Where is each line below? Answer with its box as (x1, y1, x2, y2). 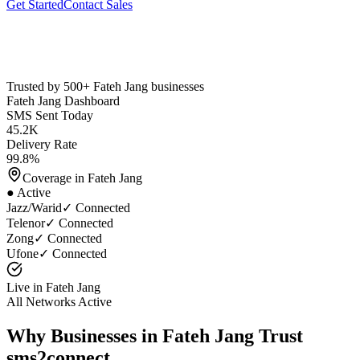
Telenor (6, 215, 45, 230)
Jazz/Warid (6, 200, 62, 215)
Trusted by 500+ (6, 79, 93, 93)
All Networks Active (6, 294, 112, 309)
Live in (6, 280, 46, 294)
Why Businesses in (6, 325, 162, 346)
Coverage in (22, 170, 88, 185)
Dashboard (61, 93, 120, 108)
